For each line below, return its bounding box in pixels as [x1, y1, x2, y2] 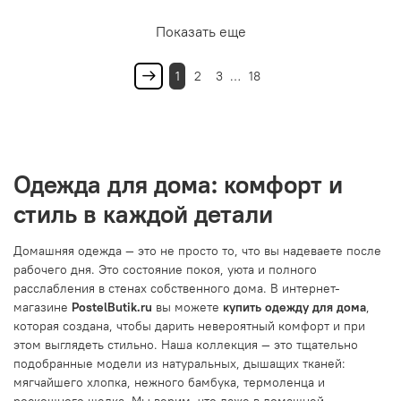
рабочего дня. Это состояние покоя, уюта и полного [13, 261, 317, 278]
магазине [13, 299, 72, 316]
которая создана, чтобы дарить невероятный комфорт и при [13, 318, 365, 335]
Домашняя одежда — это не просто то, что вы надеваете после [13, 243, 381, 260]
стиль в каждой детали [13, 198, 273, 231]
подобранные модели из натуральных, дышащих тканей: [13, 355, 346, 372]
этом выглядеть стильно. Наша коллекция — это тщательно [13, 337, 358, 354]
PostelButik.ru [72, 299, 152, 316]
